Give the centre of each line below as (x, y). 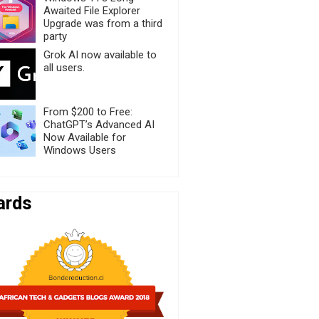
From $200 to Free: (88, 111)
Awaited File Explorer (91, 10)
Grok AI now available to (100, 54)
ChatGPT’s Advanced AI (99, 124)
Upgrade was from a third (103, 23)
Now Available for (84, 137)
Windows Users (79, 150)
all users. (64, 67)
